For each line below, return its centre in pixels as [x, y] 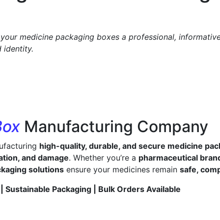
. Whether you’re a [104, 157]
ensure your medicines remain [122, 169]
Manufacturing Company [116, 126]
